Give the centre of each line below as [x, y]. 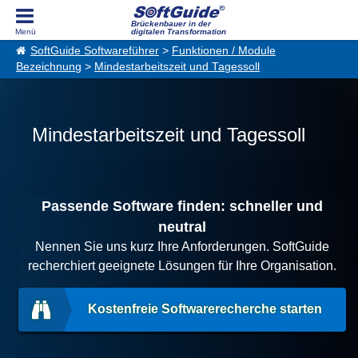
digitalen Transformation [178, 32]
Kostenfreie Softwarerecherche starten [205, 309]
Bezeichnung [49, 67]
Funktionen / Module [224, 51]
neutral [183, 227]
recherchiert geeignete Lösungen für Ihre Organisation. [183, 266]
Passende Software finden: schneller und [183, 206]
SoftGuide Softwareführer [95, 51]
